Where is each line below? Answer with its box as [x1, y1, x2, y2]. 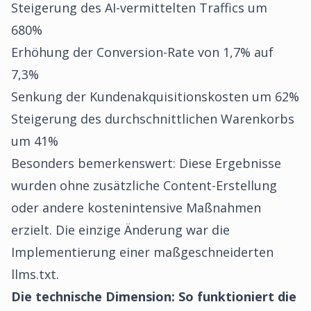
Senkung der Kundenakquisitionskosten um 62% [11, 88, 299, 105]
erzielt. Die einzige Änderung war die [11, 221, 230, 238]
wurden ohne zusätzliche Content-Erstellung [11, 177, 277, 194]
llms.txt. [11, 266, 59, 283]
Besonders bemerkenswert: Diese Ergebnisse [11, 155, 281, 171]
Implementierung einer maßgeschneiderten [11, 244, 274, 260]
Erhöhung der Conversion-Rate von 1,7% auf [11, 44, 274, 60]
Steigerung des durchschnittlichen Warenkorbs [11, 110, 294, 127]
